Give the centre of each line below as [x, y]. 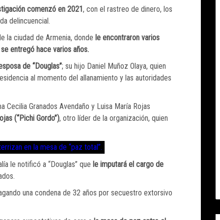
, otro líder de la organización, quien [114, 118]
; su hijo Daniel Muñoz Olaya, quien [114, 66]
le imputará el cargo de [128, 165]
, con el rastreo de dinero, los [128, 9]
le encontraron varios [127, 38]
